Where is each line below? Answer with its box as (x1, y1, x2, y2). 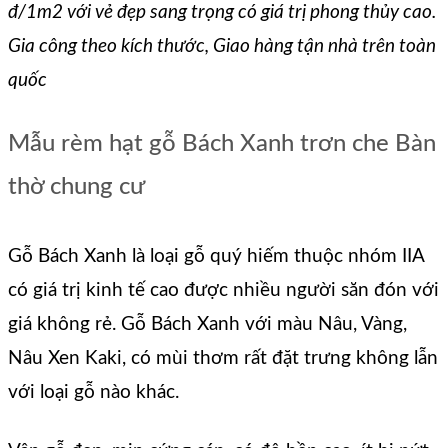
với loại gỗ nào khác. (8, 383, 179, 403)
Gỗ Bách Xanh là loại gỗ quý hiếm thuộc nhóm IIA (8, 247, 424, 267)
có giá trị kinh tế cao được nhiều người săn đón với (8, 281, 439, 301)
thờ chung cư (8, 175, 145, 199)
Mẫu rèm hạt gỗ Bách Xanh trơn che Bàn (8, 132, 436, 156)
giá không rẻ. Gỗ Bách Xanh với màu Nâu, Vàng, (8, 315, 407, 335)
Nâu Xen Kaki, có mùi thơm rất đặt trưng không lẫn (8, 349, 438, 369)
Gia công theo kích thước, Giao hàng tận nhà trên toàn (8, 37, 436, 57)
